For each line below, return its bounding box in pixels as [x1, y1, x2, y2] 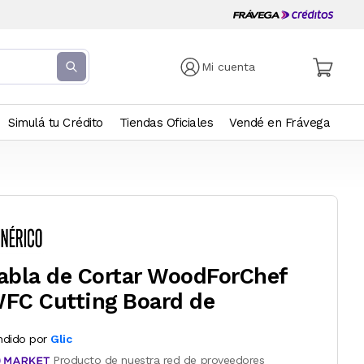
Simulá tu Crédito [8, 115, 103, 130]
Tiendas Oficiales [119, 115, 213, 130]
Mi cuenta [201, 60, 256, 73]
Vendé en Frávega [229, 115, 330, 130]
